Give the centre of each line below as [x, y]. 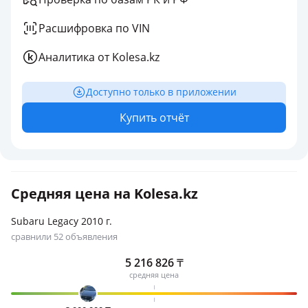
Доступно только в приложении [161, 92]
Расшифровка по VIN [94, 28]
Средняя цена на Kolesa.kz [104, 194]
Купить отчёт [154, 118]
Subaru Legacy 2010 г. [62, 221]
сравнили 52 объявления [64, 236]
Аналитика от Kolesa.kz [99, 57]
